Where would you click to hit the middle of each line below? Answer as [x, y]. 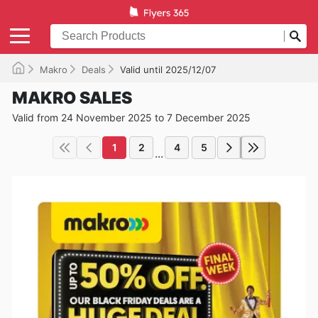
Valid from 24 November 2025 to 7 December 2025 [131, 117]
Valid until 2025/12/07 [168, 69]
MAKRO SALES [72, 98]
